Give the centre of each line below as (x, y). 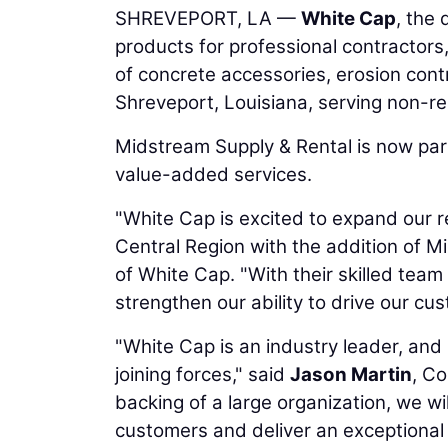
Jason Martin (351, 374)
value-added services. (213, 174)
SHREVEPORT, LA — (208, 18)
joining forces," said (202, 374)
